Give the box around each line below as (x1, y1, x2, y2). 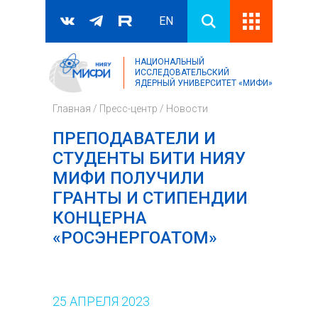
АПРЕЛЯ (70, 294, 119, 309)
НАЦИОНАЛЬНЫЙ (135, 57, 204, 67)
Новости (166, 103, 208, 114)
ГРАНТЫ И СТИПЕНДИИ (53, 188, 248, 208)
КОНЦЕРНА (53, 208, 147, 228)
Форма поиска (67, 82, 185, 102)
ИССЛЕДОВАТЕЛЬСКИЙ (135, 67, 229, 77)
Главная (53, 103, 91, 114)
